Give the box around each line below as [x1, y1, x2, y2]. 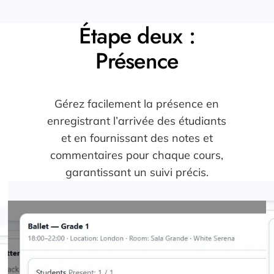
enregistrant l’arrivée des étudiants [47, 114, 227, 128]
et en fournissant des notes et [61, 131, 213, 146]
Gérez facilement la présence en [54, 97, 220, 111]
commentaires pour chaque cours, [50, 148, 224, 163]
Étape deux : [78, 20, 196, 53]
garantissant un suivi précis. [65, 165, 209, 180]
